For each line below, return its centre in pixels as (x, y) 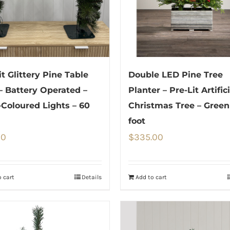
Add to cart (151, 177)
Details (92, 177)
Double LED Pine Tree (176, 75)
